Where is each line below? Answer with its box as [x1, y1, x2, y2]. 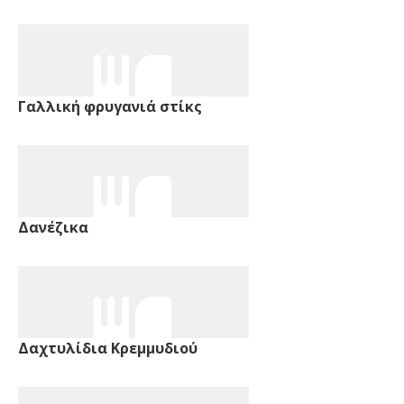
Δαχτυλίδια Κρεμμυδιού [18, 337, 197, 358]
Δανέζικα [18, 216, 88, 237]
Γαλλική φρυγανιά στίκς [18, 96, 202, 116]
